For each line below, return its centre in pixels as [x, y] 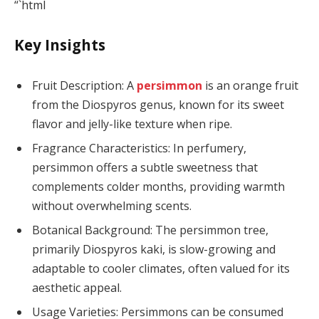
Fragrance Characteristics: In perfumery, [139, 148]
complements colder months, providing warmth [158, 187]
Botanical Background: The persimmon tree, [150, 230]
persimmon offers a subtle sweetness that [145, 168]
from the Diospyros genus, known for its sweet [158, 105]
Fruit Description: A [84, 86]
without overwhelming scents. [112, 206]
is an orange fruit [250, 86]
